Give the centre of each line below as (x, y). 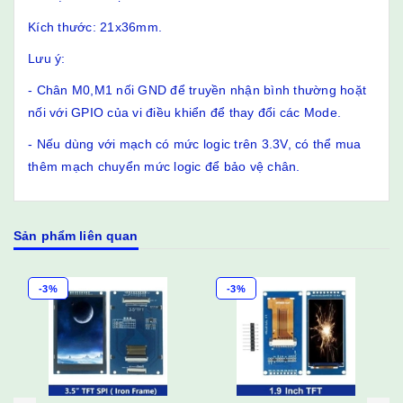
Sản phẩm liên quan (76, 236)
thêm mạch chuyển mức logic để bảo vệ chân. (164, 166)
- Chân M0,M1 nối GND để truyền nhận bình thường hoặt (197, 90)
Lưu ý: (47, 58)
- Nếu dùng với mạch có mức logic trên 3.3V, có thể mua (195, 144)
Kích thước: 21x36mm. (95, 27)
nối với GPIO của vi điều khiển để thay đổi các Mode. (184, 112)
